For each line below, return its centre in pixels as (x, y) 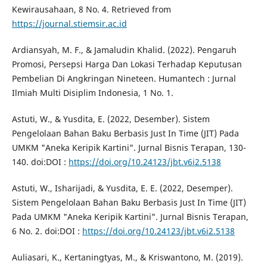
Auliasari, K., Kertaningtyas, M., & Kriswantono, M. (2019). (127, 257)
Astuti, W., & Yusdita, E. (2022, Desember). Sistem (111, 119)
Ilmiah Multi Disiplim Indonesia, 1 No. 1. (92, 93)
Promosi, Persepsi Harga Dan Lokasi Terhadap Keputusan (127, 64)
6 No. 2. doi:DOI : (47, 231)
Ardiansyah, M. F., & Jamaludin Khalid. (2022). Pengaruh (124, 50)
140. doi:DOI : (40, 162)
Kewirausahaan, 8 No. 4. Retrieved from (91, 10)
